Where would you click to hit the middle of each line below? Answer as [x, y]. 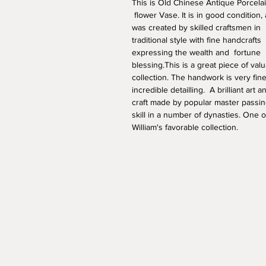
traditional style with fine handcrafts [198, 40]
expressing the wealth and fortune [197, 52]
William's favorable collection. [186, 127]
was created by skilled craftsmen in [197, 27]
